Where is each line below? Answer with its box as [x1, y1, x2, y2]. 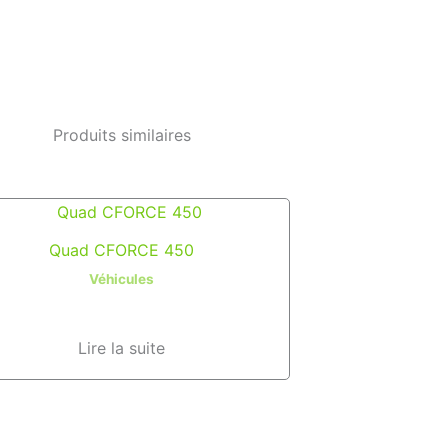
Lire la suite [78, 338, 166, 359]
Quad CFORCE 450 [49, 240, 195, 261]
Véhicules [89, 271, 155, 288]
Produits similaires [53, 124, 191, 145]
